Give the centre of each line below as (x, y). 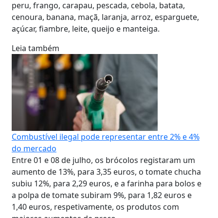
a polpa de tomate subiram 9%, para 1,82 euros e (102, 195)
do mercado (34, 148)
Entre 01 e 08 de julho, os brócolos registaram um (103, 160)
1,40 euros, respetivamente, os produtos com (95, 207)
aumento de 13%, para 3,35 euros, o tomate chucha (106, 172)
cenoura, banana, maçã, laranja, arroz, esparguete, (105, 17)
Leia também (36, 48)
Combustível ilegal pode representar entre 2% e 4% (106, 137)
